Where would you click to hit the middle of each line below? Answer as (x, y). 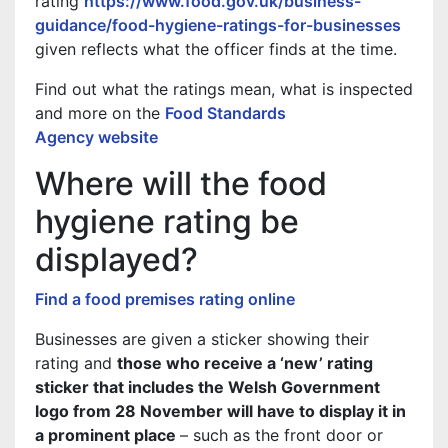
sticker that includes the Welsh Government (207, 387)
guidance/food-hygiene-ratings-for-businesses (218, 25)
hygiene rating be (167, 221)
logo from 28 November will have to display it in (220, 411)
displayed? (116, 259)
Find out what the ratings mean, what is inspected (224, 89)
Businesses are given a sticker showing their (202, 339)
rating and (76, 363)
